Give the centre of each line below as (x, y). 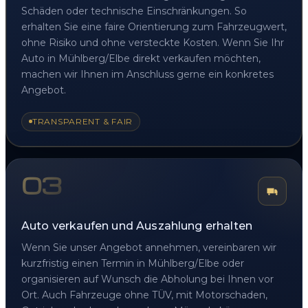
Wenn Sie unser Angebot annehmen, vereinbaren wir (149, 247)
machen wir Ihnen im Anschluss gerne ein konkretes (147, 74)
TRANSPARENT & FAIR (82, 121)
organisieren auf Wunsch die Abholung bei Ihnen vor (147, 279)
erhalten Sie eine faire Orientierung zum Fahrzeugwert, (154, 26)
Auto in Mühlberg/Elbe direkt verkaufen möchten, (141, 58)
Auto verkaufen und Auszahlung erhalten (137, 225)
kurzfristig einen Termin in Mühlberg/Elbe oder (133, 263)
